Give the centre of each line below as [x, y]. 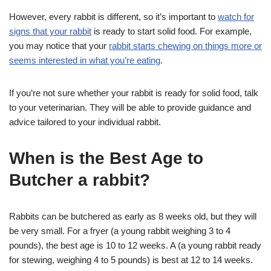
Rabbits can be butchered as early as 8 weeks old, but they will [133, 216]
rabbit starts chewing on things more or [185, 45]
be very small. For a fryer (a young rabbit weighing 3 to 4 [120, 230]
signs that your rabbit [50, 31]
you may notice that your [59, 45]
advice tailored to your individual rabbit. [85, 122]
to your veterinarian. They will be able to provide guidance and [130, 107]
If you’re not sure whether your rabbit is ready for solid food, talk [134, 93]
